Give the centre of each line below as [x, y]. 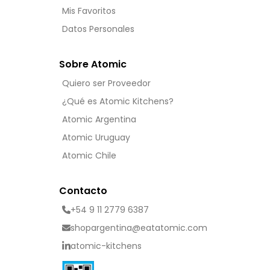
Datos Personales [99, 29]
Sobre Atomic [93, 64]
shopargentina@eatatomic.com [139, 228]
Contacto [83, 191]
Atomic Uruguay [96, 138]
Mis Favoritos [89, 11]
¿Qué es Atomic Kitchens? [118, 102]
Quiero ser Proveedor [107, 83]
